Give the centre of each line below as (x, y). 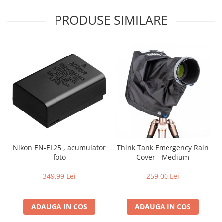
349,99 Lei (59, 176)
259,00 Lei (163, 176)
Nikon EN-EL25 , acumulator (59, 147)
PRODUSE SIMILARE (111, 20)
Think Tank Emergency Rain (163, 147)
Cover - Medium (163, 157)
